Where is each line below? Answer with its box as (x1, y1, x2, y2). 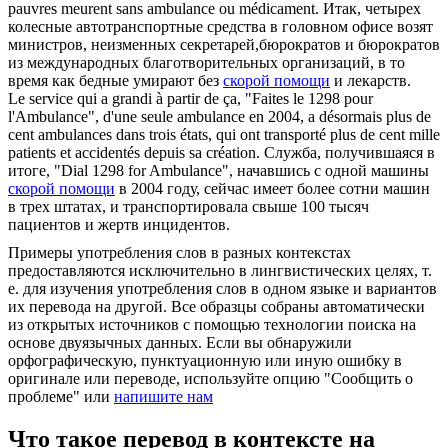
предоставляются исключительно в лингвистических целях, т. (8, 262, 432, 280)
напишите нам (114, 388, 213, 406)
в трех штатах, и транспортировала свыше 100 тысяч (8, 198, 369, 216)
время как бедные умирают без (8, 72, 223, 90)
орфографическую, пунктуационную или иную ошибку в (8, 352, 402, 370)
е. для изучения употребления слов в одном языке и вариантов (8, 280, 437, 298)
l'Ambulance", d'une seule (8, 108, 177, 126)
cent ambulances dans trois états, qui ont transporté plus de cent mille (8, 126, 440, 144)
